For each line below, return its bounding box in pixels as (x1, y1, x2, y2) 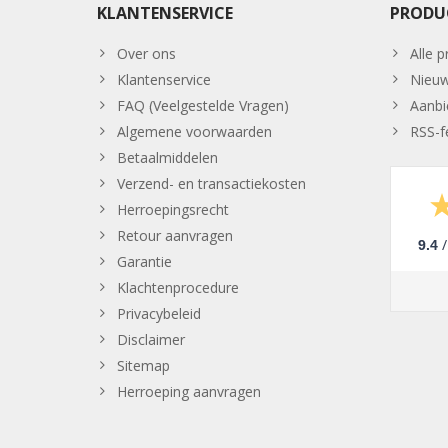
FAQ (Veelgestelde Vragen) (117, 95, 289, 115)
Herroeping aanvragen (117, 381, 261, 401)
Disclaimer (117, 329, 185, 349)
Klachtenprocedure (117, 277, 239, 297)
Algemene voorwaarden (117, 121, 272, 141)
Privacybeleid (117, 303, 201, 323)
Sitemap (117, 355, 170, 375)
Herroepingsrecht (117, 199, 229, 219)
